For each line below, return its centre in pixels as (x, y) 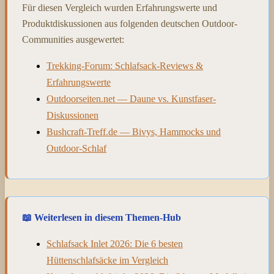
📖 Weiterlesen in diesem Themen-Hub (102, 218)
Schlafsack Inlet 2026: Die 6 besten (115, 244)
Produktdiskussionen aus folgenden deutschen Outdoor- (130, 24)
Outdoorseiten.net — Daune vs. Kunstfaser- (131, 99)
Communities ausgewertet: (73, 40)
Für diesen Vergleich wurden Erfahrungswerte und (120, 8)
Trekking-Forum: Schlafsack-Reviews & (125, 66)
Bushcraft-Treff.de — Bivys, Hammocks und (134, 132)
